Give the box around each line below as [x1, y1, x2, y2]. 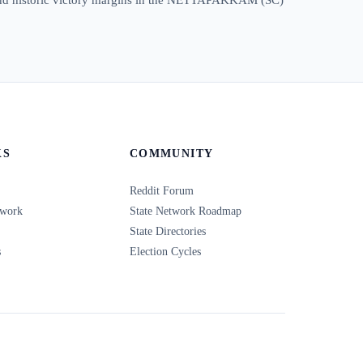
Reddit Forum [130, 184, 194, 197]
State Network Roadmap [130, 204, 241, 217]
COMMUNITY [130, 147, 214, 160]
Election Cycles [130, 245, 201, 258]
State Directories [130, 224, 206, 237]
